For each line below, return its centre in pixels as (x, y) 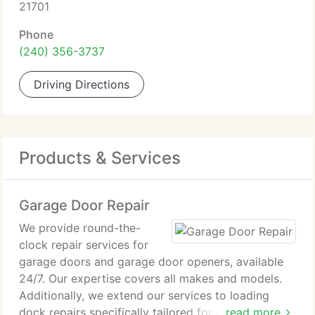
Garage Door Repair (84, 205)
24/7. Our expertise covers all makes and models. (150, 278)
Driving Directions (82, 84)
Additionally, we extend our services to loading (144, 295)
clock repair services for (84, 245)
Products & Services (100, 158)
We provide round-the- (80, 228)
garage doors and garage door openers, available (151, 262)
